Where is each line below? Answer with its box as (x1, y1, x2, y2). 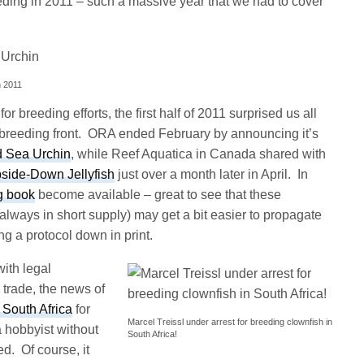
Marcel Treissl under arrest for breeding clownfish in (128, 316, 332, 327)
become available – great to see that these (35, 187, 282, 201)
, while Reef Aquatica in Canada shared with (71, 146, 327, 161)
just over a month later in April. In (115, 167, 309, 181)
